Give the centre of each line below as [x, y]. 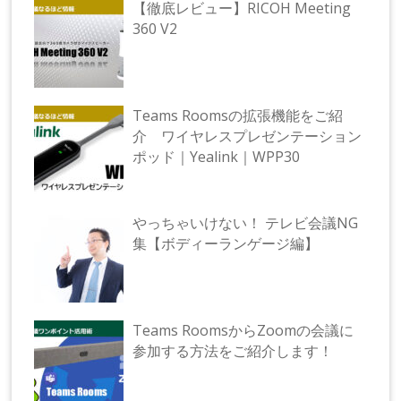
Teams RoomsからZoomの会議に [243, 331]
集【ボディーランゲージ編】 [226, 244]
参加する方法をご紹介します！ [233, 351]
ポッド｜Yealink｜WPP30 [217, 157]
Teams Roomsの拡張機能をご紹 [238, 116]
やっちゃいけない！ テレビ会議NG [246, 223]
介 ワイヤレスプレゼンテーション [247, 137]
